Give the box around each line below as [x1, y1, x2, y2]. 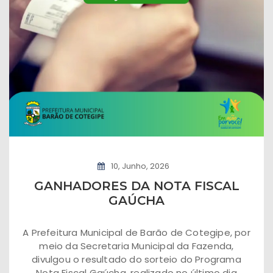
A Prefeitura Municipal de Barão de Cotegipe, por [23, 225, 250, 239]
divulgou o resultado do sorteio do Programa [32, 252, 241, 266]
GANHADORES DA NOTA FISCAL [34, 178, 239, 193]
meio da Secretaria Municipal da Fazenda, [39, 239, 234, 252]
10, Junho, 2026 [111, 160, 169, 172]
